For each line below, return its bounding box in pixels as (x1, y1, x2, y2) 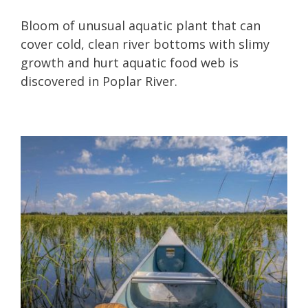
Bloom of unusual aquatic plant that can (21, 16, 261, 34)
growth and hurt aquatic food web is (21, 54, 239, 71)
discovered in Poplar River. (21, 72, 177, 89)
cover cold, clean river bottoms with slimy (21, 35, 269, 52)
